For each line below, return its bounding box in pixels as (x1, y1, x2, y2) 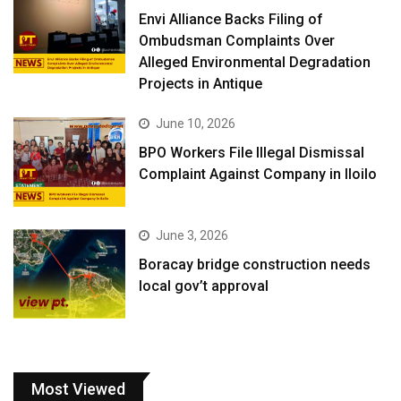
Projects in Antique (139, 74, 263, 92)
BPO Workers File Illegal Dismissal (139, 143, 365, 161)
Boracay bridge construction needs (139, 256, 371, 274)
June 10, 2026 (156, 115, 236, 131)
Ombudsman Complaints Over (139, 31, 336, 49)
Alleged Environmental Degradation (139, 53, 371, 71)
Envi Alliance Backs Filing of (139, 10, 324, 28)
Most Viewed (31, 380, 125, 399)
